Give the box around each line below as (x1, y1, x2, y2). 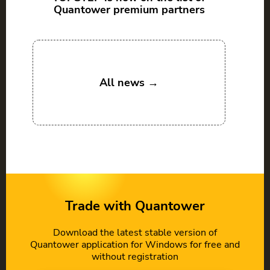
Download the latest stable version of (53, 226, 217, 240)
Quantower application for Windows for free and (30, 238, 240, 252)
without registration (92, 250, 178, 264)
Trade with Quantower (65, 196, 205, 216)
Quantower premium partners (53, 2, 205, 17)
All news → (99, 75, 159, 90)
